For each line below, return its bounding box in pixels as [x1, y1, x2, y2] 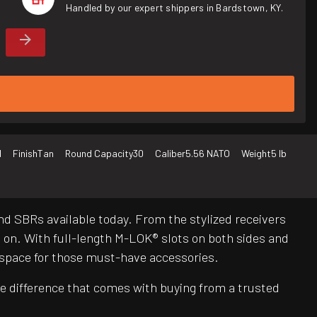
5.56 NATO [185, 147, 230, 160]
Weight [241, 147, 271, 160]
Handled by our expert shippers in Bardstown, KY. [65, 1, 283, 13]
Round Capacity [65, 147, 133, 160]
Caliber [155, 147, 185, 160]
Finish [13, 147, 38, 160]
